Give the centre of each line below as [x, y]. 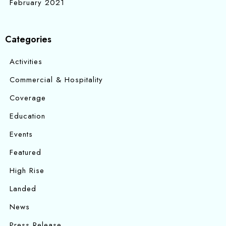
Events [21, 134]
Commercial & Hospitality [56, 80]
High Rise [27, 171]
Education [27, 116]
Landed [23, 189]
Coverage [28, 98]
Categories [28, 40]
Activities [26, 62]
